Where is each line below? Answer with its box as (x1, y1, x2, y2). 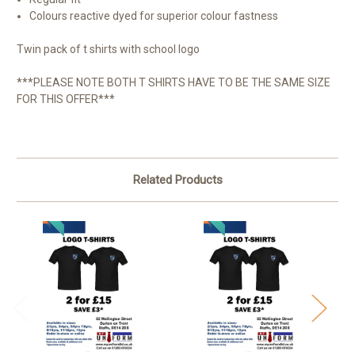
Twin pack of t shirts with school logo (17, 42, 202, 55)
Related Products (132, 172, 223, 187)
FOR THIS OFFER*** (17, 92, 115, 105)
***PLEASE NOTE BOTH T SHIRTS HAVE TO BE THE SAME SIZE (17, 75, 330, 89)
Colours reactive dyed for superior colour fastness (29, 9, 279, 22)
